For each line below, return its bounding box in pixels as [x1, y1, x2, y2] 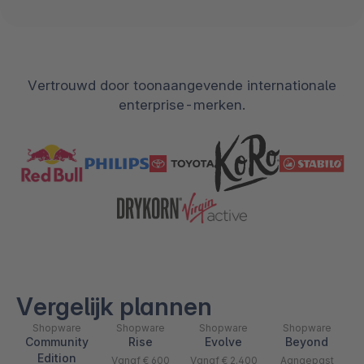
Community [25, 335, 89, 349]
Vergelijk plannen [16, 292, 212, 322]
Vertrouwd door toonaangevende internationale [28, 77, 336, 93]
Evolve [205, 335, 243, 349]
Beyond [285, 335, 329, 349]
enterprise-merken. [119, 97, 245, 113]
